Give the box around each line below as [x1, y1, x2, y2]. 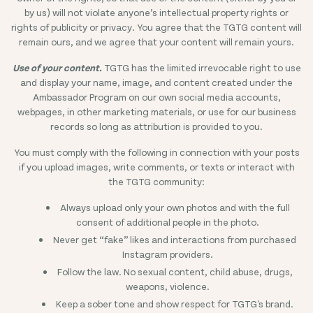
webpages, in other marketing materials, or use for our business [17, 105, 296, 117]
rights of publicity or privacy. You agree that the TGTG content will [11, 21, 302, 33]
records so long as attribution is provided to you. [50, 120, 263, 132]
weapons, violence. [126, 280, 210, 292]
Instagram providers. [122, 248, 213, 260]
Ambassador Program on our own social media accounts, [32, 91, 281, 103]
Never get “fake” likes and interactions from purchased [53, 233, 296, 245]
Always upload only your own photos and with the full [59, 201, 290, 213]
